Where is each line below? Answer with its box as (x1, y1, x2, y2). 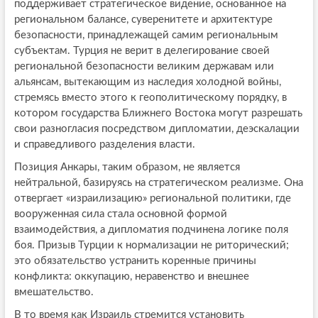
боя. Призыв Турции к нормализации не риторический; (13, 239, 289, 251)
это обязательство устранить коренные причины (13, 255, 256, 266)
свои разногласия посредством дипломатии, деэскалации (13, 123, 300, 134)
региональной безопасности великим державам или (13, 60, 274, 72)
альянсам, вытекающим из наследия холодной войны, (13, 76, 281, 87)
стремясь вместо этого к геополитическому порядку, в (13, 92, 287, 103)
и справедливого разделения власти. (13, 138, 195, 150)
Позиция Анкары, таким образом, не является (13, 161, 240, 172)
